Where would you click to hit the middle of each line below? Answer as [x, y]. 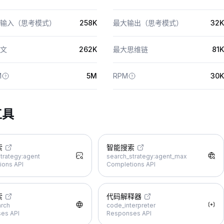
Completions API [131, 164]
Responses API [129, 213]
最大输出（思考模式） [148, 22]
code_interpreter [131, 205]
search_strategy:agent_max [147, 156]
